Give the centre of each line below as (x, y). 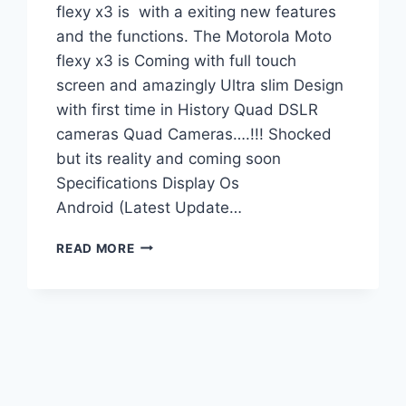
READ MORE (96, 248)
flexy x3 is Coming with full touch (177, 60)
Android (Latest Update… (150, 207)
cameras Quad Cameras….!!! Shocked (194, 134)
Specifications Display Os (148, 183)
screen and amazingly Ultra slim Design (200, 85)
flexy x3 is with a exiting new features (197, 11)
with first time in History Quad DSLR (188, 109)
